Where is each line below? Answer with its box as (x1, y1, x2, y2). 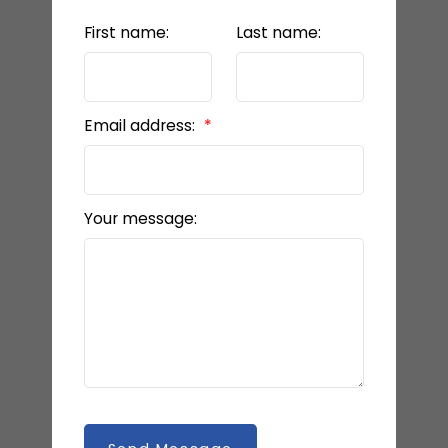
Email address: (83, 115, 199, 137)
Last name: (236, 22, 321, 44)
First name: (83, 22, 169, 44)
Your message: (83, 208, 197, 230)
